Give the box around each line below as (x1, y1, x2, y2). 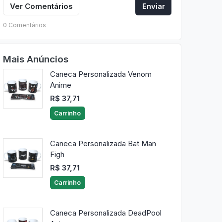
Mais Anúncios (2, 53, 68, 65)
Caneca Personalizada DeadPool (50, 208, 162, 218)
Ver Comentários (9, 1, 73, 11)
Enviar (142, 1, 165, 11)
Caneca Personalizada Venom (50, 69, 152, 79)
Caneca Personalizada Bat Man (50, 139, 156, 149)
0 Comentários (2, 21, 46, 29)
